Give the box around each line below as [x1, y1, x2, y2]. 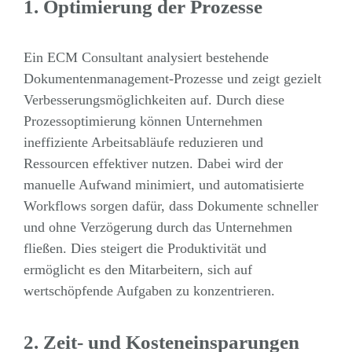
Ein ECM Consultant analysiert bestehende [23, 49, 269, 66]
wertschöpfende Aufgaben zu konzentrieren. [23, 283, 275, 299]
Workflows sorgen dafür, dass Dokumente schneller [23, 198, 318, 214]
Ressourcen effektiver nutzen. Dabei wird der [23, 156, 283, 172]
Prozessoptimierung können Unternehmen [23, 113, 262, 130]
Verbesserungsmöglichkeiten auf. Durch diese [23, 92, 284, 108]
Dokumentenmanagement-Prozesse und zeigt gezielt [23, 71, 321, 87]
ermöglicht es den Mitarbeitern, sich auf [23, 262, 252, 278]
